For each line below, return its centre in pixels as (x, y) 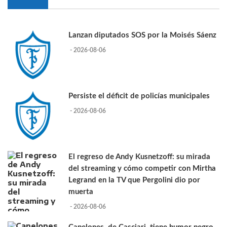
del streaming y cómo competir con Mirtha (142, 169)
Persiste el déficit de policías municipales (139, 96)
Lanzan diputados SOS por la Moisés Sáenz (142, 35)
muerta (81, 192)
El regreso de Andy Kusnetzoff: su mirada (139, 157)
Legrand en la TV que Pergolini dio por (134, 180)
